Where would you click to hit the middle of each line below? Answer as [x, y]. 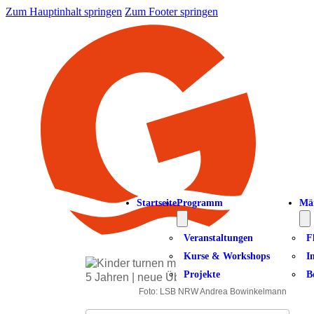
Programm [200, 203]
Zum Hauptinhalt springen [64, 12]
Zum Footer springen [171, 12]
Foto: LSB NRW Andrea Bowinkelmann [213, 292]
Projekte [202, 274]
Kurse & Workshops [227, 256]
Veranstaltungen [218, 238]
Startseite [157, 203]
